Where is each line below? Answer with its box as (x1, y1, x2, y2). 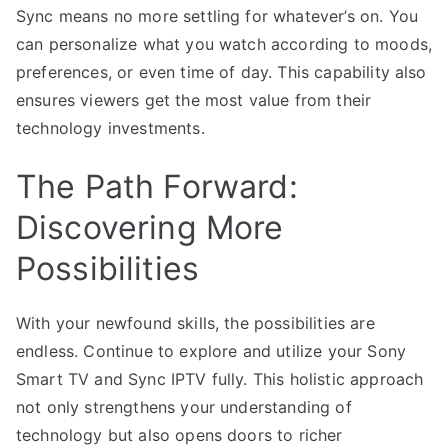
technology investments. (16, 117, 205, 138)
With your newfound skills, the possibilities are (16, 312, 375, 333)
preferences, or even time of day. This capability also (16, 61, 427, 82)
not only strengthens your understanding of (16, 396, 352, 417)
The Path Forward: (16, 166, 298, 206)
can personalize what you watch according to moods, (16, 33, 433, 54)
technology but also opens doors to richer (16, 424, 343, 445)
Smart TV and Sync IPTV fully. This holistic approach (16, 368, 424, 389)
